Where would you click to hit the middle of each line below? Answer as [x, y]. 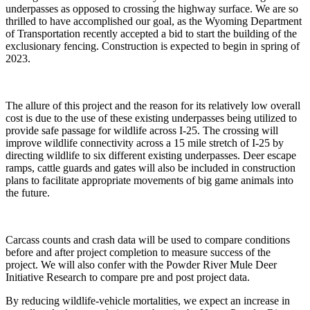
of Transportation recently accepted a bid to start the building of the [151, 34]
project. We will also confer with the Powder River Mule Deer [141, 265]
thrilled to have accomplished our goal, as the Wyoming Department [154, 21]
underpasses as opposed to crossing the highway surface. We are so [152, 9]
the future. [28, 193]
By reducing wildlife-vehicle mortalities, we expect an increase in [148, 301]
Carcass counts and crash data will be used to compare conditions [148, 240]
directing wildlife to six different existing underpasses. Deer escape [151, 156]
